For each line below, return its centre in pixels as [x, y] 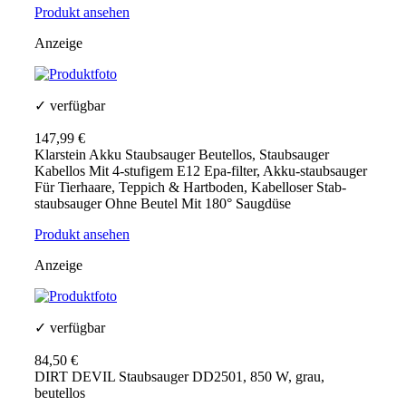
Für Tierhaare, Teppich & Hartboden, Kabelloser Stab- [190, 188]
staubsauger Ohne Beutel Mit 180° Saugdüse [163, 204]
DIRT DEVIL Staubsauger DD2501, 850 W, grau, [179, 377]
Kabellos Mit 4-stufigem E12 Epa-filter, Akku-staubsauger [201, 171]
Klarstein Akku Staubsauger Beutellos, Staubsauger [182, 155]
